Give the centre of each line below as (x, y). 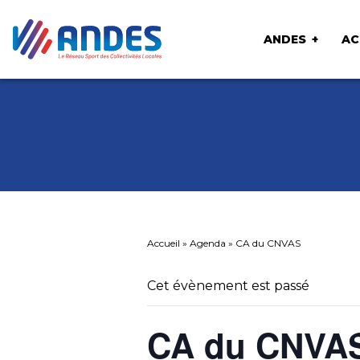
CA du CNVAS (268, 243)
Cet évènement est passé (228, 286)
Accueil (164, 243)
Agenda (208, 243)
